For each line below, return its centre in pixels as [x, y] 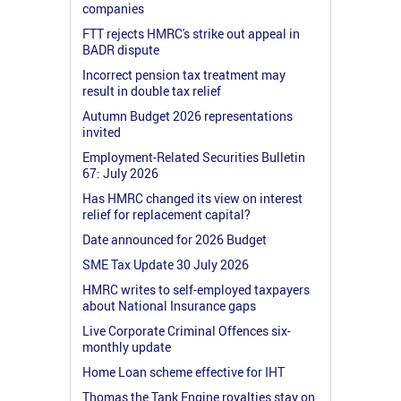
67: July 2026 [120, 173]
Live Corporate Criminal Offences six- [187, 330]
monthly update [127, 346]
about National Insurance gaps [169, 305]
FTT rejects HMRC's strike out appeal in [191, 33]
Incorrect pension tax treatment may [184, 74]
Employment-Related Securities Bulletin [194, 157]
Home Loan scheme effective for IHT [183, 371]
